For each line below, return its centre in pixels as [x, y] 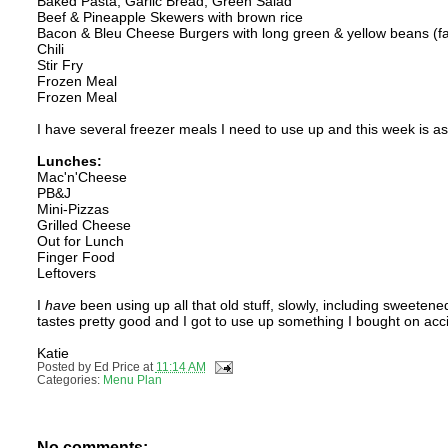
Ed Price [116, 366]
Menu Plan [132, 380]
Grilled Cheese [83, 224]
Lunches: [69, 160]
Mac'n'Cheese [81, 176]
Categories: [69, 380]
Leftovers [66, 272]
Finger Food [75, 256]
